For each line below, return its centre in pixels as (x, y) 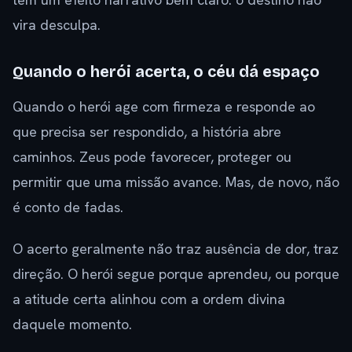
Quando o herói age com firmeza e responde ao (164, 107)
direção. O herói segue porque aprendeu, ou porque (176, 274)
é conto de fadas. (68, 207)
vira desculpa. (57, 25)
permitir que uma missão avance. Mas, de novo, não (176, 182)
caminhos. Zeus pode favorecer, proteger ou (152, 157)
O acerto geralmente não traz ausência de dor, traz (176, 249)
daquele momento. (72, 324)
